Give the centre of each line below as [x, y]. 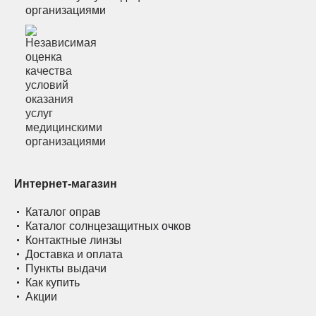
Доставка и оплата [74, 254]
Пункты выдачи [66, 268]
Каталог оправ [63, 212]
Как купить [53, 282]
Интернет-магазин [66, 184]
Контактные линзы [74, 240]
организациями [66, 10]
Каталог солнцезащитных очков [108, 226]
